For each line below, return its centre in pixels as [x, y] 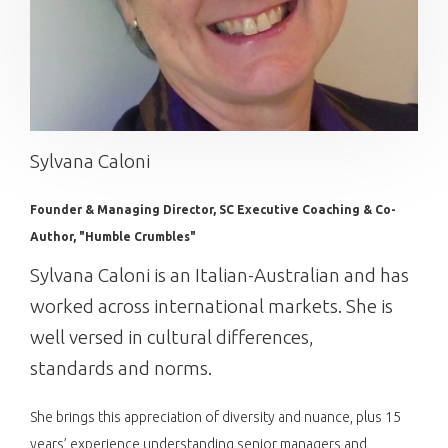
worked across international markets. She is [211, 305]
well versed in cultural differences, [172, 336]
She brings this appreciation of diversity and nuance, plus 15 [215, 416]
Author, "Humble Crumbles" [113, 236]
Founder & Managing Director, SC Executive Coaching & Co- [213, 209]
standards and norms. [121, 367]
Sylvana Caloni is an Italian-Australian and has [219, 274]
